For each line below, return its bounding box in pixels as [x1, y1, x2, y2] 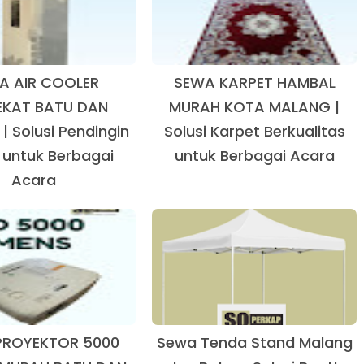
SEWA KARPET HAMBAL [173, 72, 336, 93]
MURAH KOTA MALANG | [169, 97, 340, 117]
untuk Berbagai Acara [174, 145, 335, 166]
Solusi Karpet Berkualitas [163, 121, 345, 141]
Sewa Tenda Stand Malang [156, 332, 353, 353]
